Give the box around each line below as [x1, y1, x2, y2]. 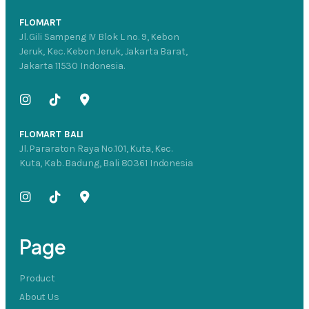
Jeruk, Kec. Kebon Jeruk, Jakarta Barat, [19, 46, 188, 58]
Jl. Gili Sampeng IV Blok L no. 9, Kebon [19, 31, 179, 43]
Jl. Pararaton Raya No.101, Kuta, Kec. [19, 143, 172, 155]
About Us [19, 291, 59, 303]
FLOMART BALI [19, 128, 84, 141]
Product [19, 272, 56, 285]
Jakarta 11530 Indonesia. [19, 60, 125, 72]
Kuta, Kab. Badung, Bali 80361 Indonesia [65, 157, 193, 170]
